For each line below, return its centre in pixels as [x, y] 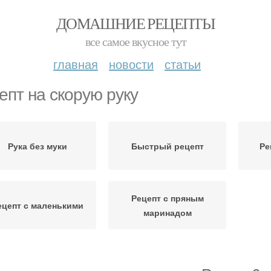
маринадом [167, 212]
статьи [183, 64]
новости [131, 64]
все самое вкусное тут [135, 41]
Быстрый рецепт [167, 146]
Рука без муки [37, 146]
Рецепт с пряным [167, 198]
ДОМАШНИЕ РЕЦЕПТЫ [135, 23]
